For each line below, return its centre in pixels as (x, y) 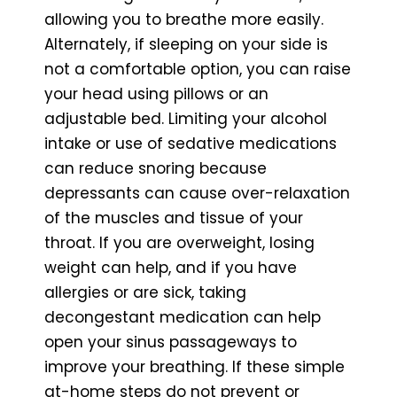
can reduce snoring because (156, 168)
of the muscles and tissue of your (174, 218)
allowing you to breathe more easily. (184, 19)
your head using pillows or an (156, 93)
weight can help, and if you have (171, 267)
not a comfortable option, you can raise (198, 69)
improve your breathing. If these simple (195, 366)
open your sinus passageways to (171, 342)
